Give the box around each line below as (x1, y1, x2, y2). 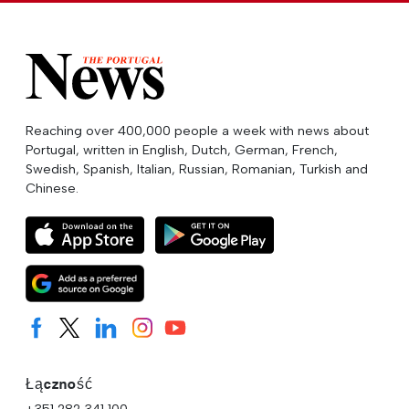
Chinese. (26, 179, 79, 196)
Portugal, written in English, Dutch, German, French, (26, 141, 338, 158)
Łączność (26, 374, 93, 393)
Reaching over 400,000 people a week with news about (26, 121, 369, 139)
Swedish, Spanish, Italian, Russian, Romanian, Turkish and (26, 160, 368, 177)
